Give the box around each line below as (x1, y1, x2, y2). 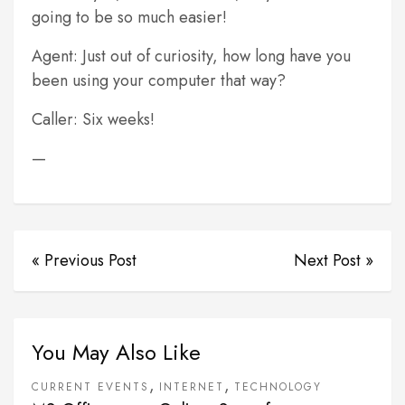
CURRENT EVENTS (32, 379, 149, 395)
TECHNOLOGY (234, 379, 322, 395)
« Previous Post (32, 249, 137, 272)
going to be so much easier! (32, 5, 227, 29)
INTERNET (159, 379, 224, 395)
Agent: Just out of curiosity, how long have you (32, 44, 351, 68)
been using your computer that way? (32, 69, 286, 92)
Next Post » (294, 249, 373, 272)
